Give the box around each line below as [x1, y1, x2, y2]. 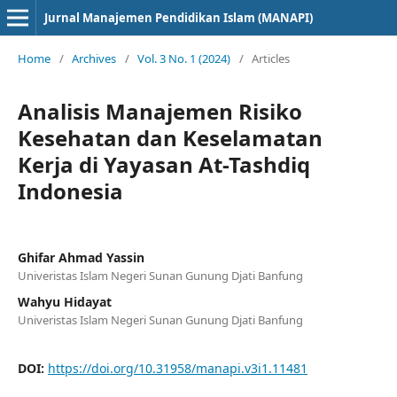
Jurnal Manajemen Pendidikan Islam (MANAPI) [44, 10, 313, 26]
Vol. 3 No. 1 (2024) [137, 51, 230, 66]
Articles [252, 51, 290, 66]
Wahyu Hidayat [18, 293, 112, 310]
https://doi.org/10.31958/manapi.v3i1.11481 [48, 360, 307, 377]
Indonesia [18, 176, 123, 206]
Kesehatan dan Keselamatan [18, 123, 323, 152]
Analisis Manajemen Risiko [18, 97, 302, 126]
